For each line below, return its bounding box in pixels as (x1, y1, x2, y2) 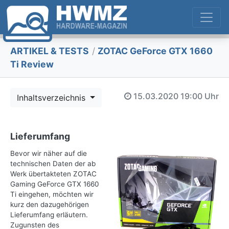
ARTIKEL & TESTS (10, 45, 89, 57)
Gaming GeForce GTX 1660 (10, 180, 99, 189)
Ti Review (10, 59, 54, 70)
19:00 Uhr (180, 90, 219, 101)
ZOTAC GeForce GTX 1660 (96, 45, 213, 57)
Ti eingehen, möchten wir (10, 190, 94, 199)
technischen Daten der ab (10, 159, 96, 168)
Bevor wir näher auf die (10, 149, 87, 158)
